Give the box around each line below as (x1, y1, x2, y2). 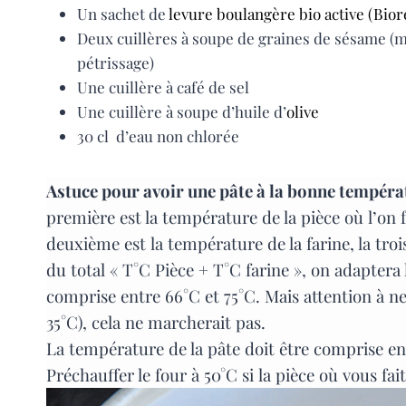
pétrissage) (77, 53, 154, 73)
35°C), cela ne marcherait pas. (46, 311, 266, 334)
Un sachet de (77, 4, 169, 24)
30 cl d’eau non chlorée (77, 126, 239, 147)
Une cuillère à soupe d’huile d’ (77, 101, 286, 122)
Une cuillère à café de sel (77, 77, 249, 98)
